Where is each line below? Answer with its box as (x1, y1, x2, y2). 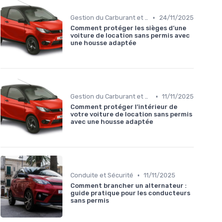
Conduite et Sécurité (70, 171, 133, 179)
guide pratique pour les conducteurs (70, 189, 190, 197)
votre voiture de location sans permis (70, 111, 192, 118)
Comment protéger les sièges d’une (70, 24, 186, 32)
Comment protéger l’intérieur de (70, 103, 177, 111)
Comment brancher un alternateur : (70, 182, 187, 190)
